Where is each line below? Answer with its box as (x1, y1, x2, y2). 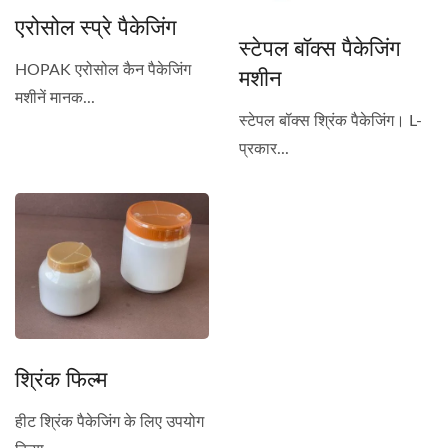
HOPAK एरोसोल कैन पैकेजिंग (15, 62, 191, 79)
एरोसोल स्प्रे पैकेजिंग (15, 11, 176, 42)
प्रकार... (239, 140, 289, 157)
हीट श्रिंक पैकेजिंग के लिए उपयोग (15, 413, 204, 430)
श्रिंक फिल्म (15, 362, 107, 393)
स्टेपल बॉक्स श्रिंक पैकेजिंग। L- (239, 112, 422, 129)
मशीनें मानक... (15, 90, 95, 107)
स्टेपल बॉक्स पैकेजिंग (239, 31, 400, 62)
